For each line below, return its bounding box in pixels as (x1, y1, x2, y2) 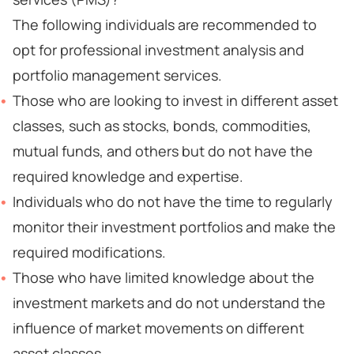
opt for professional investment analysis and (13, 40, 304, 59)
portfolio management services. (13, 66, 222, 85)
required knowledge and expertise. (13, 167, 243, 186)
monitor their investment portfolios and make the (13, 217, 336, 236)
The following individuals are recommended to (13, 15, 317, 34)
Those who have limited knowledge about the (13, 268, 314, 287)
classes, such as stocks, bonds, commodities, (13, 116, 311, 135)
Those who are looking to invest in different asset (13, 91, 338, 110)
